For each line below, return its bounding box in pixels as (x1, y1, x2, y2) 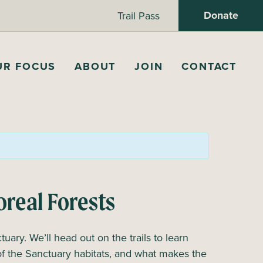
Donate (203, 8, 238, 23)
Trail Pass (117, 8, 160, 23)
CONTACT (181, 59, 237, 75)
